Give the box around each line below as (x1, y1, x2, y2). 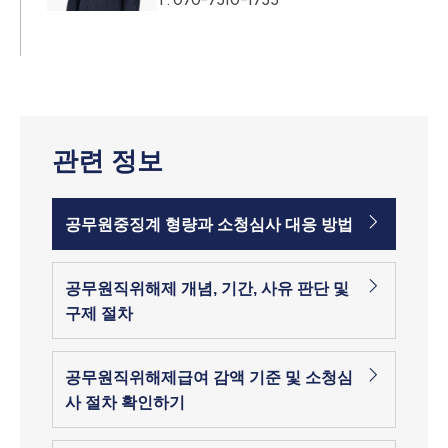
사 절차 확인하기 (65, 393, 185, 411)
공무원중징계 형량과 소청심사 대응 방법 (65, 215, 353, 233)
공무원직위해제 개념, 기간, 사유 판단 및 (65, 279, 349, 297)
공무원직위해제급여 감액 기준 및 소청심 (65, 368, 353, 386)
